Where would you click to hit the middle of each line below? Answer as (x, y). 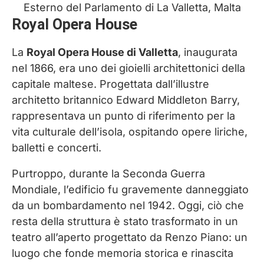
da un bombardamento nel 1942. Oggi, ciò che (128, 206)
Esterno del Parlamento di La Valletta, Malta (132, 8)
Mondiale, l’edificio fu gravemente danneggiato (130, 190)
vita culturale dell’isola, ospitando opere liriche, (130, 132)
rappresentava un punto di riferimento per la (123, 116)
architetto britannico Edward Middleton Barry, (126, 100)
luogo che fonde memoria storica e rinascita (123, 253)
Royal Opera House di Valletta (102, 52)
